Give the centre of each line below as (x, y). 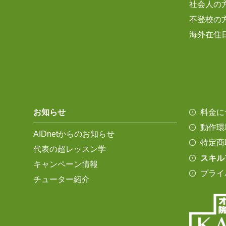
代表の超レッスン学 (70, 149)
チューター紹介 (62, 179)
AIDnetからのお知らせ (74, 134)
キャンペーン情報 (66, 164)
